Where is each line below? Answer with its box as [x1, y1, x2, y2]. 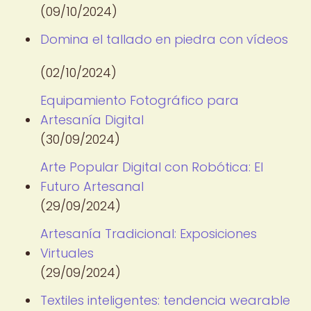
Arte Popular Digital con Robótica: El [40, 158, 263, 176]
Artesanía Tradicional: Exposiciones [40, 225, 257, 242]
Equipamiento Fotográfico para [40, 92, 239, 109]
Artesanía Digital [40, 111, 144, 128]
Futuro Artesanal [40, 178, 144, 195]
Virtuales [40, 244, 94, 262]
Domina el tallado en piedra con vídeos [40, 31, 288, 48]
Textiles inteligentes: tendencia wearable [40, 292, 290, 309]
